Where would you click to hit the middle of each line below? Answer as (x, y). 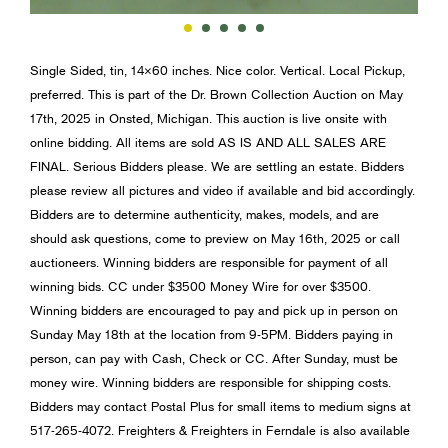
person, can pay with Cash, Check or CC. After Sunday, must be (214, 358)
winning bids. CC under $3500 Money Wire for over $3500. (200, 286)
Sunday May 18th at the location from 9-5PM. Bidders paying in (211, 334)
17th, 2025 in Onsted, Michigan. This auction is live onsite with (208, 118)
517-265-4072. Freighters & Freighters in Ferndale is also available (220, 430)
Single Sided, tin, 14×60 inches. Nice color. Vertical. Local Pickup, (217, 70)
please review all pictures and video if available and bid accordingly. (222, 190)
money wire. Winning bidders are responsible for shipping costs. (210, 382)
